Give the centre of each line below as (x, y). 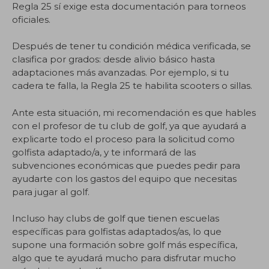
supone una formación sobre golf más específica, (125, 245)
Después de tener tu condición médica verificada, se (131, 46)
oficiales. (31, 19)
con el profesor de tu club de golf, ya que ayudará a (129, 125)
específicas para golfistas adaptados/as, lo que (117, 231)
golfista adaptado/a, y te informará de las (104, 152)
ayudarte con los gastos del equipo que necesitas (124, 178)
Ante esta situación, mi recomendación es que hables (134, 112)
